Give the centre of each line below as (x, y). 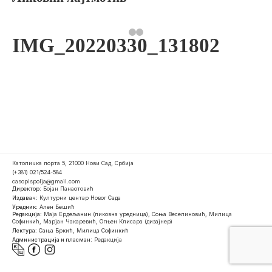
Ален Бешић (56, 207)
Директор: (27, 189)
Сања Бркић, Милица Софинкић (83, 230)
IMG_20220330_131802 (116, 46)
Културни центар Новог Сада (79, 198)
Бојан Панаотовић (67, 189)
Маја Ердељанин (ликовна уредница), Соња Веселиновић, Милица (137, 214)
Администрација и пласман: (52, 240)
